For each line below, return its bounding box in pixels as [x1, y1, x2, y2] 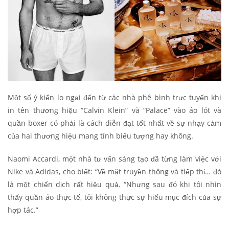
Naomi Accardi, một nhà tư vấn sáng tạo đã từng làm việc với [8, 154, 221, 164]
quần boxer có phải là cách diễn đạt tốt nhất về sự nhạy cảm [8, 118, 221, 128]
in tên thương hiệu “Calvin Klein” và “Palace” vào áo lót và [8, 105, 221, 116]
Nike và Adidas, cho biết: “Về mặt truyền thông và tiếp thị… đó [8, 167, 221, 177]
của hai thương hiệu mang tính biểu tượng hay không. [8, 131, 195, 141]
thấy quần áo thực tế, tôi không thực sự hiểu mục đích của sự [8, 192, 221, 202]
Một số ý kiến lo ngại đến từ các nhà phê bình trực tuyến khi [8, 93, 221, 103]
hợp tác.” [8, 205, 38, 215]
